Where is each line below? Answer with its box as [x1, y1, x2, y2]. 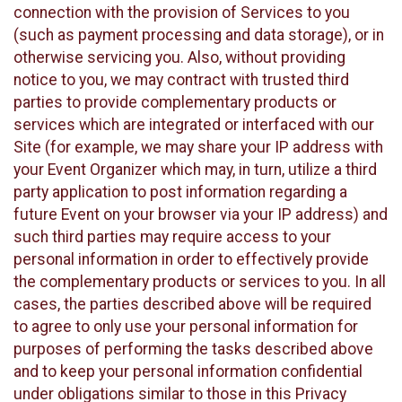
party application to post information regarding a [13, 182, 347, 201]
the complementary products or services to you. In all [13, 272, 386, 291]
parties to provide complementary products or [13, 92, 336, 111]
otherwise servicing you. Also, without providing [13, 48, 345, 66]
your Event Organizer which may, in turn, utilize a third [13, 160, 377, 179]
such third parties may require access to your [13, 227, 331, 246]
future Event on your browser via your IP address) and [13, 205, 388, 223]
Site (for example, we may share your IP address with [13, 137, 383, 156]
